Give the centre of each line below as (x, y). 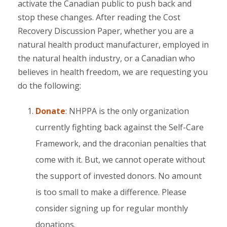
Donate (50, 111)
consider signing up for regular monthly (112, 208)
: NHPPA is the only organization (127, 111)
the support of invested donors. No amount (119, 176)
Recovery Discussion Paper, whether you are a (106, 31)
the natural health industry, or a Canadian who (106, 58)
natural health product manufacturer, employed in (113, 45)
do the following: (49, 86)
